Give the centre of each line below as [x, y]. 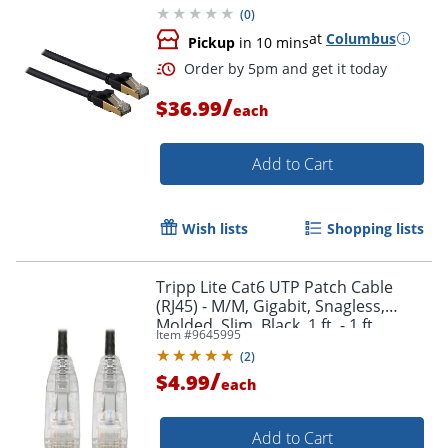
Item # [174, 334]
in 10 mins [272, 42]
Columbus [361, 38]
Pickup [211, 42]
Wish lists [215, 228]
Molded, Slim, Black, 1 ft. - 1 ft [264, 324]
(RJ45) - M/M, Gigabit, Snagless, [270, 305]
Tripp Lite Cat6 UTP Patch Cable [274, 286]
